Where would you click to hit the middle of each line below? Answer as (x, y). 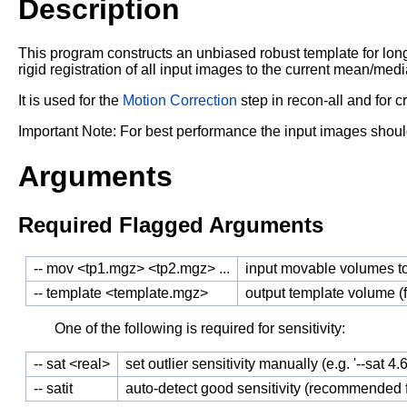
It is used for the (70, 101)
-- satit (53, 389)
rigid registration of (79, 70)
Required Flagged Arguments (171, 225)
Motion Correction (180, 101)
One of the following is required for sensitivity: (200, 329)
